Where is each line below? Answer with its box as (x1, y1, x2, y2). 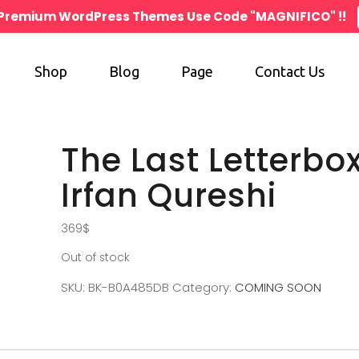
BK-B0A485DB (87, 279, 169, 296)
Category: (171, 279, 235, 296)
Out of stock (60, 250, 130, 265)
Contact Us (255, 63, 325, 79)
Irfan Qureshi (60, 173, 276, 218)
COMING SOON (234, 279, 321, 296)
